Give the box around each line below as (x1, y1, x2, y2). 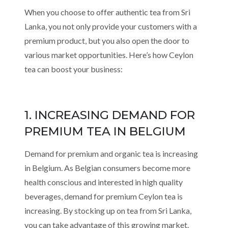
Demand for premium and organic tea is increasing (24, 149, 198, 158)
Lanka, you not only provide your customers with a (24, 21, 197, 31)
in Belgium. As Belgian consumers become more (24, 163, 190, 173)
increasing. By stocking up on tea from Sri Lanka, (24, 206, 191, 215)
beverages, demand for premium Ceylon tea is (24, 191, 183, 201)
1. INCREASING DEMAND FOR (24, 108, 195, 122)
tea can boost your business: (24, 64, 123, 74)
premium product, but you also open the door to (24, 36, 189, 45)
